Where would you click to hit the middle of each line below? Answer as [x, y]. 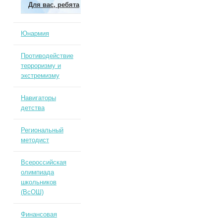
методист [35, 140]
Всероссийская [43, 162]
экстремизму [40, 76]
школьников [38, 182]
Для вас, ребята [54, 5]
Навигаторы [38, 98]
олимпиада [37, 172]
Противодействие [47, 56]
